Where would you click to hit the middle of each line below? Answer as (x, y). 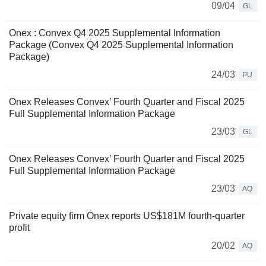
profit (19, 228)
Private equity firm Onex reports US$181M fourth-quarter (127, 216)
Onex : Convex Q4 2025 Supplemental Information (115, 33)
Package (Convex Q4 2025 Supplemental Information (121, 45)
